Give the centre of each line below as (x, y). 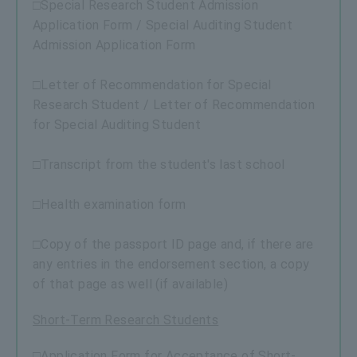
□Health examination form (110, 204)
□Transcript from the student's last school (159, 164)
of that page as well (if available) (130, 284)
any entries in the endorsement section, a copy (171, 264)
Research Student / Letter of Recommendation (174, 104)
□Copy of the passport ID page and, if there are (173, 244)
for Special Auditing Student (117, 124)
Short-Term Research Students (126, 320)
